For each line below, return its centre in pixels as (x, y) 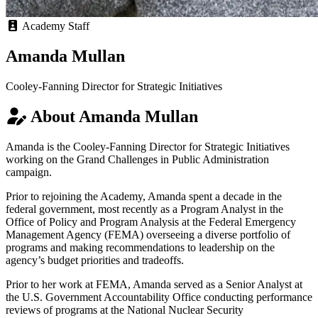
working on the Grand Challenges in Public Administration (137, 159)
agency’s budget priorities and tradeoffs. (95, 260)
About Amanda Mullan (113, 116)
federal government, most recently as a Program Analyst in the (144, 209)
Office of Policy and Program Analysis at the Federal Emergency (151, 221)
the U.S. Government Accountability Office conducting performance (159, 297)
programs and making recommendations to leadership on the (140, 247)
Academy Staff (55, 26)
